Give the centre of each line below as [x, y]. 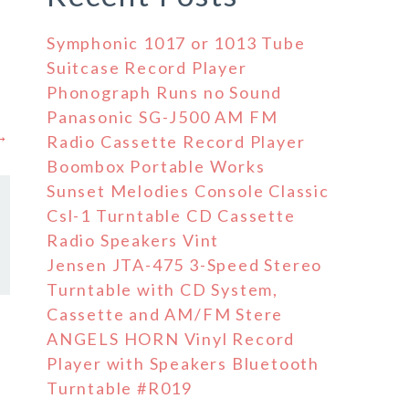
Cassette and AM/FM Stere [165, 314]
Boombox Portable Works [156, 166]
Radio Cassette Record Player [176, 142]
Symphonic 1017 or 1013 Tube [176, 43]
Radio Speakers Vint [133, 240]
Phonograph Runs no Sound [165, 92]
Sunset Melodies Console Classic [188, 191]
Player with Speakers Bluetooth [183, 363]
